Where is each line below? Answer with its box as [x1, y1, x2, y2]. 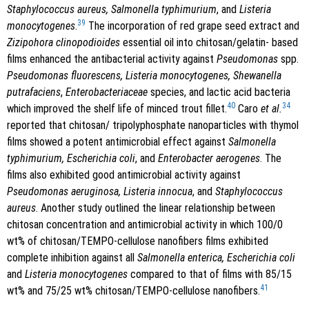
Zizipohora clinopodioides [7, 36, 120, 50]
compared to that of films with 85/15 [128, 268, 292, 281]
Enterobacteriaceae [66, 86, 148, 99]
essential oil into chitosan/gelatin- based [120, 36, 298, 50]
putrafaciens [7, 86, 61, 99]
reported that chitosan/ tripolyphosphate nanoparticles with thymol [7, 119, 299, 132]
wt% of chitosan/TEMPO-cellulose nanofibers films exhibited [7, 235, 268, 248]
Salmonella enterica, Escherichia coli [137, 251, 295, 265]
